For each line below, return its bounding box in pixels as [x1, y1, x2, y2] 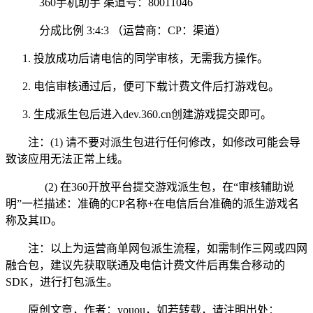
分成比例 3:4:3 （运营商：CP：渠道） [28, 24, 226, 36]
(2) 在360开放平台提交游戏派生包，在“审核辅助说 [28, 181, 294, 193]
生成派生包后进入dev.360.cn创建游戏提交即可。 [34, 108, 272, 120]
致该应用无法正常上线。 [6, 153, 129, 165]
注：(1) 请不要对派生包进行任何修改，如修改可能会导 [28, 136, 300, 148]
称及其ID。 [6, 214, 62, 226]
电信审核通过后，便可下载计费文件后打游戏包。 [34, 80, 279, 92]
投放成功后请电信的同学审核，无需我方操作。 [34, 52, 268, 64]
